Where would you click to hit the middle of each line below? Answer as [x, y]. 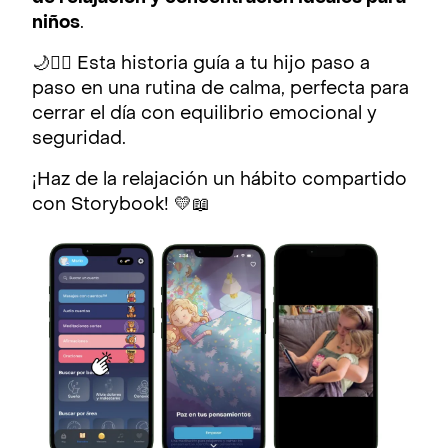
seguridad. [81, 140]
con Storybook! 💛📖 [123, 206]
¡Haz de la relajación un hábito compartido [219, 181]
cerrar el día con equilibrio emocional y [204, 115]
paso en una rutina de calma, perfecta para [220, 90]
